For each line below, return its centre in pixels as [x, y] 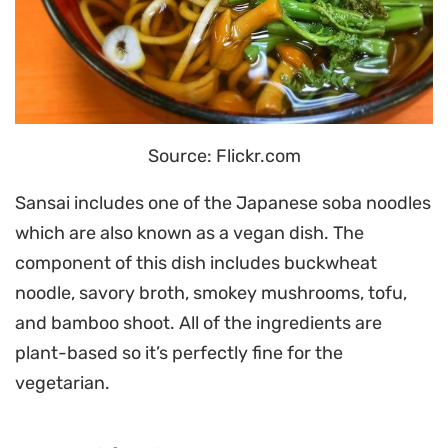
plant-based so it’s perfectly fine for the [179, 353]
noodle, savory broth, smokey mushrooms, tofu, [211, 293]
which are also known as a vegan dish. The [189, 233]
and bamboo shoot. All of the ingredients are [198, 323]
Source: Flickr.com [224, 156]
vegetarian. [62, 383]
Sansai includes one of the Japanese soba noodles [223, 203]
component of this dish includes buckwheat [196, 263]
